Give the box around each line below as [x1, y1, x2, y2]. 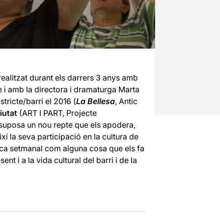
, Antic [114, 96, 137, 106]
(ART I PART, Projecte [17, 108, 97, 118]
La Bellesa [76, 96, 115, 106]
